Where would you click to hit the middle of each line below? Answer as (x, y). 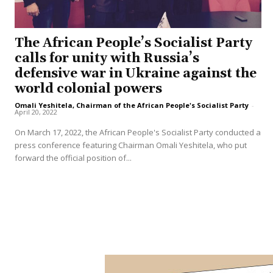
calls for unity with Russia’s (107, 58)
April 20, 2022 (36, 112)
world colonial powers (88, 89)
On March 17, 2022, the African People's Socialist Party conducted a (138, 132)
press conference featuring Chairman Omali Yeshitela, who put (131, 145)
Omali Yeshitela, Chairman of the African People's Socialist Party (132, 105)
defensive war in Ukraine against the (136, 73)
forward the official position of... (73, 158)
